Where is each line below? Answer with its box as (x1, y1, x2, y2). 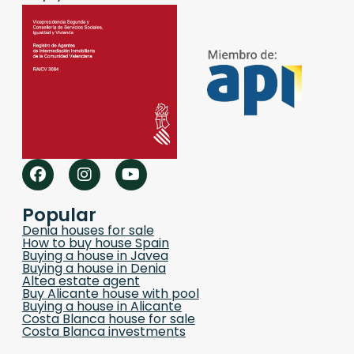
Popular (21, 202, 96, 228)
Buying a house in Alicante (21, 297, 182, 316)
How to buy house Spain (21, 234, 169, 253)
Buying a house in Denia (21, 259, 166, 278)
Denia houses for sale (21, 221, 154, 240)
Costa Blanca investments (21, 322, 186, 341)
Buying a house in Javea (21, 247, 168, 265)
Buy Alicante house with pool (21, 284, 199, 303)
